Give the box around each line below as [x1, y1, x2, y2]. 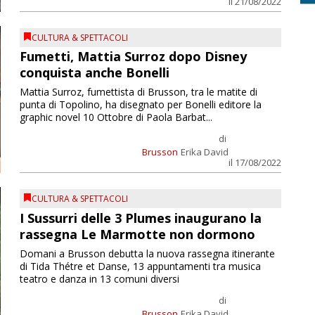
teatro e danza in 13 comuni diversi [19, 271, 179, 285]
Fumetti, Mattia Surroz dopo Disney [19, 48, 247, 65]
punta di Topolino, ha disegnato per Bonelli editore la [19, 98, 262, 112]
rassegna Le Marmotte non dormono [19, 225, 255, 243]
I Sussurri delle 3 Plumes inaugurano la [19, 209, 262, 226]
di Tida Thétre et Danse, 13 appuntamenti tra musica [19, 259, 261, 273]
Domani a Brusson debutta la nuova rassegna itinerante [19, 246, 275, 260]
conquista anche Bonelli [19, 64, 169, 82]
